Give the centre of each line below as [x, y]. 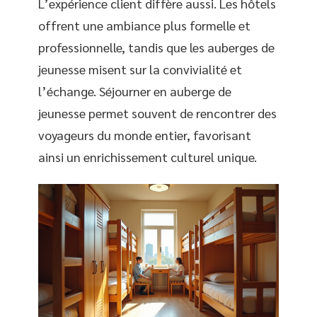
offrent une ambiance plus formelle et [144, 25]
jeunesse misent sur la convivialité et [140, 69]
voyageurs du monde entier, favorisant [145, 135]
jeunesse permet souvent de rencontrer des [157, 113]
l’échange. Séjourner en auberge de [135, 91]
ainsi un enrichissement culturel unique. [148, 157]
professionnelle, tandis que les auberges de [156, 47]
